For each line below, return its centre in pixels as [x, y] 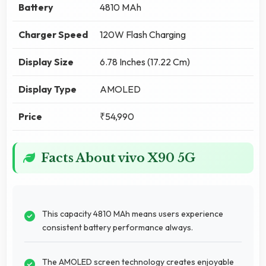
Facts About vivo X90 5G [118, 158]
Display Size [46, 61]
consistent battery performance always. [118, 227]
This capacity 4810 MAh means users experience [133, 213]
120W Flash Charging [143, 34]
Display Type [47, 89]
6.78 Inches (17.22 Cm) [145, 61]
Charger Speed [53, 34]
